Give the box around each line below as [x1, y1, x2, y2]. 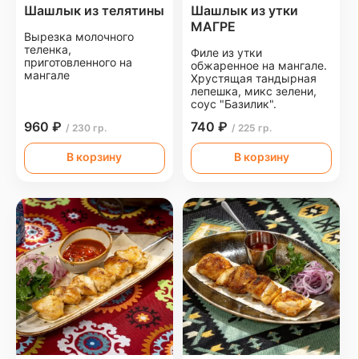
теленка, [24, 42, 71, 56]
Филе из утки [191, 45, 263, 59]
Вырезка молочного [24, 29, 134, 43]
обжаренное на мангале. [191, 58, 328, 72]
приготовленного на [24, 54, 132, 69]
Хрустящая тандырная [191, 71, 317, 85]
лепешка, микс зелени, [191, 83, 317, 98]
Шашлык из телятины [24, 2, 164, 18]
